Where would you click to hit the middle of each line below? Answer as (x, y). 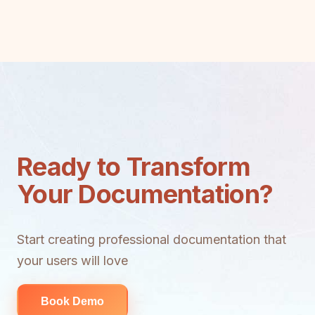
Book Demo (72, 302)
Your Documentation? (145, 194)
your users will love (72, 261)
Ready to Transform (134, 167)
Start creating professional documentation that (152, 240)
